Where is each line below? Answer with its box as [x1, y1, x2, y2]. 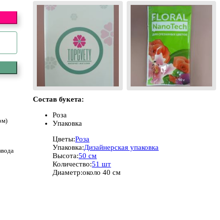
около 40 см [82, 168, 121, 176]
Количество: [53, 160, 92, 168]
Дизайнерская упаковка [84, 143, 159, 151]
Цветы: [53, 135, 76, 143]
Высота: [53, 151, 79, 160]
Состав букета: [33, 95, 84, 103]
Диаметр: [53, 168, 83, 176]
